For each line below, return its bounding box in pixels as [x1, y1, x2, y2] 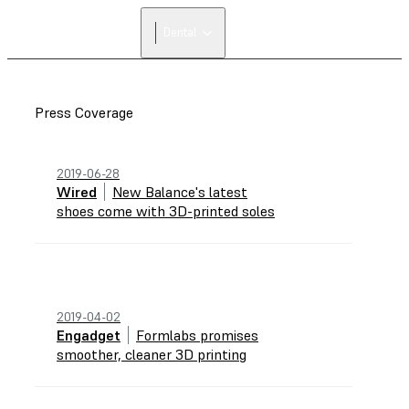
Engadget [57, 326, 121, 344]
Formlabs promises [136, 326, 258, 344]
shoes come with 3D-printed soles [57, 202, 275, 220]
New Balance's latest [112, 183, 247, 201]
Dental [163, 25, 196, 40]
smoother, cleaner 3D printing [57, 345, 246, 363]
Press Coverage [35, 103, 133, 121]
